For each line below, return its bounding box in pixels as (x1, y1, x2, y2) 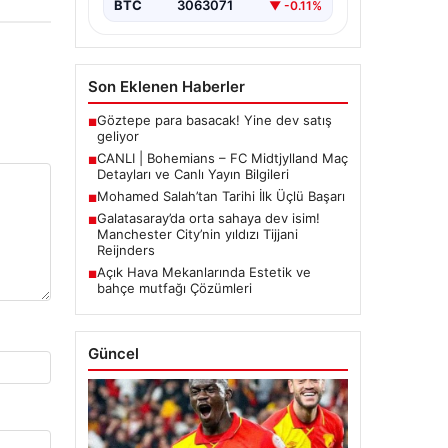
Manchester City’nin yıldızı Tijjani (96, 226, 298, 243)
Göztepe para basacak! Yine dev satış (96, 112, 332, 129)
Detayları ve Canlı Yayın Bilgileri (96, 166, 289, 183)
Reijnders (96, 242, 155, 259)
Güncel (87, 344, 139, 364)
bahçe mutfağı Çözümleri (96, 280, 252, 297)
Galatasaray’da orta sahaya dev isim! (96, 210, 320, 227)
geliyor (96, 128, 139, 145)
